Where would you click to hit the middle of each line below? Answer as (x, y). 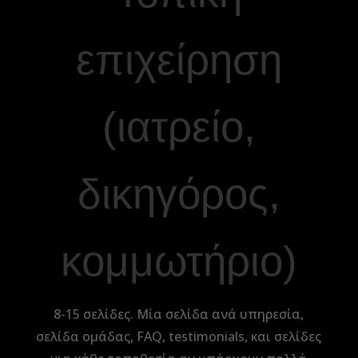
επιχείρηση (179, 60)
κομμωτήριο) (179, 261)
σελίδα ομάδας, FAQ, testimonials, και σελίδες (179, 336)
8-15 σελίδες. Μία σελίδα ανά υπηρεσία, (179, 314)
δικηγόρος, (179, 194)
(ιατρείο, (179, 127)
